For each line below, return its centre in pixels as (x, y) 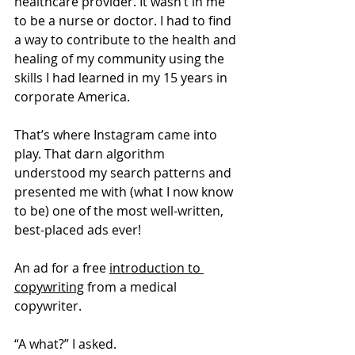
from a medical (132, 287)
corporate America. (74, 97)
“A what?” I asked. (67, 344)
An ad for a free (62, 268)
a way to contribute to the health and (127, 40)
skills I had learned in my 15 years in (122, 78)
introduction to (157, 268)
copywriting (49, 287)
